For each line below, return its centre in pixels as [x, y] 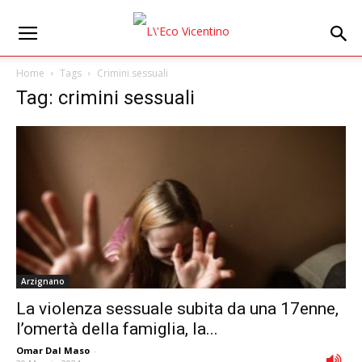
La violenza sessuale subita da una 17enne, [177, 309]
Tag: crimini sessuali [105, 98]
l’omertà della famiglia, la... [117, 329]
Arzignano [43, 282]
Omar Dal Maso [53, 351]
